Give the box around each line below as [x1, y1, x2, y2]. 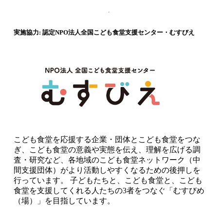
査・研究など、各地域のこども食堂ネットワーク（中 [14, 156, 200, 164]
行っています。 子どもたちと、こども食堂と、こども [14, 176, 202, 185]
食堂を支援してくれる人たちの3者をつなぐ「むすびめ [14, 186, 204, 195]
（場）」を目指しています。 [14, 197, 115, 205]
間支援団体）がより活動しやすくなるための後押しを [14, 166, 200, 175]
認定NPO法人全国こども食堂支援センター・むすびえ [42, 29, 195, 36]
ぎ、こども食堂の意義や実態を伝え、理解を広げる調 [14, 145, 200, 154]
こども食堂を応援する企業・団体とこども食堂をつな [14, 135, 200, 144]
